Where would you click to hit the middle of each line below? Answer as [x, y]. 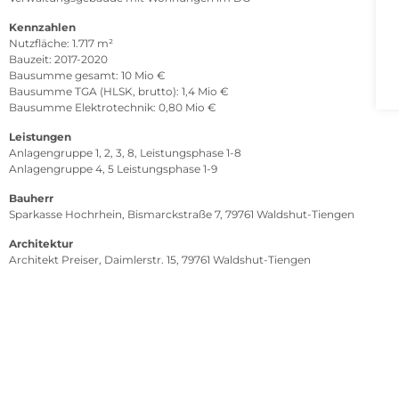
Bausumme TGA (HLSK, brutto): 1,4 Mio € [119, 91]
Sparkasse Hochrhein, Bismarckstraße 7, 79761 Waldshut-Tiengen [182, 214]
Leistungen [40, 136]
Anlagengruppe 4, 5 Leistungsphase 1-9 [113, 168]
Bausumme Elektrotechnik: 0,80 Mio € [113, 107]
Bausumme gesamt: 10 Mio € [87, 75]
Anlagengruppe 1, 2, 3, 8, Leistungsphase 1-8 [125, 152]
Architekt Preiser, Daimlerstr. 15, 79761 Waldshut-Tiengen [160, 259]
